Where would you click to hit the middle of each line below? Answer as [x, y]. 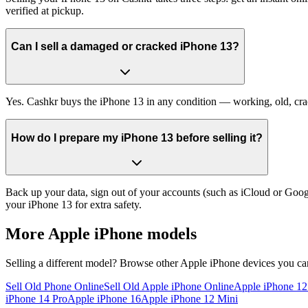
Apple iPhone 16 [104, 298]
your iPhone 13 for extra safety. [74, 205]
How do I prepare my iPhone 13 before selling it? [137, 137]
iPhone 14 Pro [36, 298]
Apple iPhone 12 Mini [189, 298]
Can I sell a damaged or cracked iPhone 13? [125, 47]
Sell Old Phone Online [55, 286]
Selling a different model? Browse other [93, 263]
